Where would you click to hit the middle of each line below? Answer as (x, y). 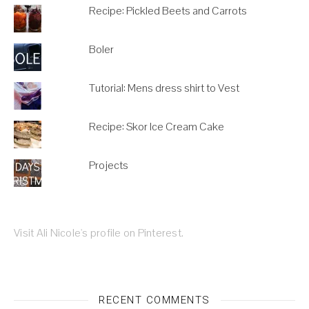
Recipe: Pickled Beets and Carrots (168, 10)
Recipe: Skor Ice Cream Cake (156, 126)
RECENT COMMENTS (154, 300)
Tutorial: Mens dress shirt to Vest (164, 88)
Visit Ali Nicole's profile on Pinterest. (99, 232)
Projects (108, 165)
